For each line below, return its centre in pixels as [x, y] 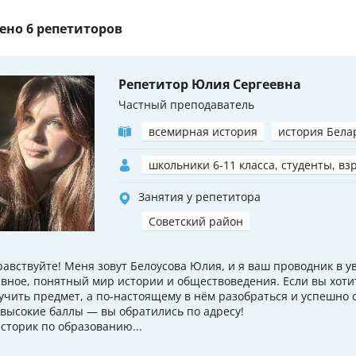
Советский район [196, 222]
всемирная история [203, 132]
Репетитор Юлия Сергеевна [210, 85]
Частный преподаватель [186, 105]
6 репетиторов [74, 28]
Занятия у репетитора [199, 197]
